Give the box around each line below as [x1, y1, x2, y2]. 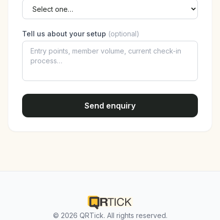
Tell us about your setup [22, 29, 108, 38]
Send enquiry [84, 101, 136, 110]
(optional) [108, 29, 139, 38]
